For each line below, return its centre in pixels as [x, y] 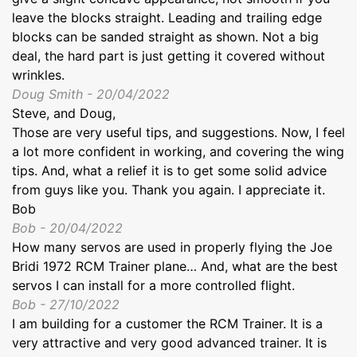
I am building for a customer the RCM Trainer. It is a [167, 324]
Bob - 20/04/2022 [67, 228]
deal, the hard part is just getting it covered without [169, 56]
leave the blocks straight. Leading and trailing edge [167, 18]
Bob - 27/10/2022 [66, 305]
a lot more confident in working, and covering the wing [178, 152]
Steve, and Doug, [64, 114]
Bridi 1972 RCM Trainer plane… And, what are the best [175, 267]
